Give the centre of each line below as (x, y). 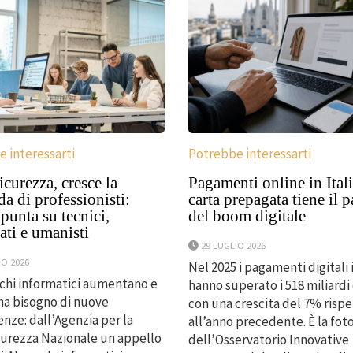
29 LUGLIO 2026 (233, 245)
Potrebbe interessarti (249, 154)
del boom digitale (247, 216)
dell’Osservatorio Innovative (268, 340)
